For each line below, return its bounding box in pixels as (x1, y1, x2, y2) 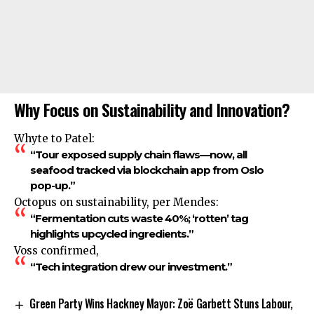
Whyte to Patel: (14, 132, 95, 146)
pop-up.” (29, 179, 75, 193)
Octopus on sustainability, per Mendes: (14, 196, 219, 210)
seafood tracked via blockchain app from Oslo (29, 163, 264, 177)
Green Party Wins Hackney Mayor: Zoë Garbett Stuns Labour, (29, 295, 293, 313)
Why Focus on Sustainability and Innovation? (14, 96, 290, 122)
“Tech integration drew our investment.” (29, 260, 232, 274)
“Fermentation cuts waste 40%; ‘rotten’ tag (29, 212, 248, 226)
